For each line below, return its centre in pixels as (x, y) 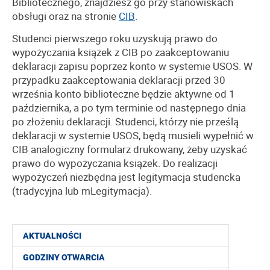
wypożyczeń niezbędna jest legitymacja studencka (126, 177)
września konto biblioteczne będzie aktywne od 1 (124, 94)
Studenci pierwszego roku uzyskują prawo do (115, 39)
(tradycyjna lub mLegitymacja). (82, 191)
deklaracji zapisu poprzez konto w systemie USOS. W (132, 66)
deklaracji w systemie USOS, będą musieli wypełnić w (133, 136)
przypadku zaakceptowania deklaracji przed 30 (119, 80)
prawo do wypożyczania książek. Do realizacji (115, 163)
